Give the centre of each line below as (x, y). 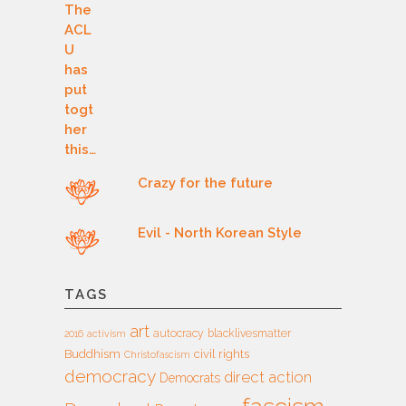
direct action (268, 377)
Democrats (190, 377)
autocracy (179, 333)
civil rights (222, 353)
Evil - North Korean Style (220, 232)
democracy (110, 376)
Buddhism (92, 353)
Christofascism (157, 354)
